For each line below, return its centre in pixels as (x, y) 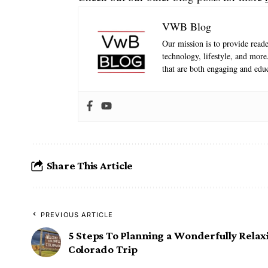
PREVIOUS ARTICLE (77, 214)
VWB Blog (187, 26)
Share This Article (90, 166)
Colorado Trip (103, 249)
